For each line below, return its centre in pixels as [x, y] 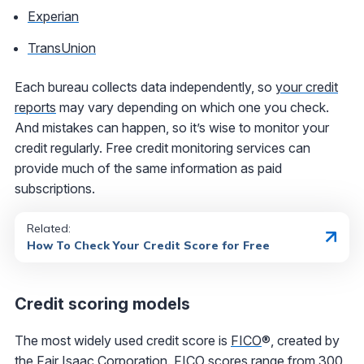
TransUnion [62, 48]
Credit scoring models [102, 303]
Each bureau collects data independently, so [145, 87]
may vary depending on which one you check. [193, 107]
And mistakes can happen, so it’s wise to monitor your [172, 127]
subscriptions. [55, 188]
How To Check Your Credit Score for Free [148, 245]
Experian [53, 16]
